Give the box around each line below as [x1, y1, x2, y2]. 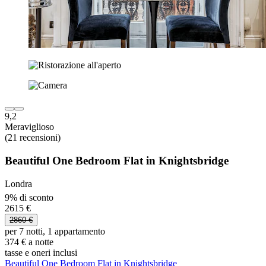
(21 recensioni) [5, 132, 61, 143]
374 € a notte [5, 237, 53, 248]
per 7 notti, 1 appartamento [5, 226, 105, 237]
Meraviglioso [5, 122, 54, 132]
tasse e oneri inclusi [5, 248, 77, 258]
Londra [5, 178, 32, 189]
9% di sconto [5, 192, 53, 203]
